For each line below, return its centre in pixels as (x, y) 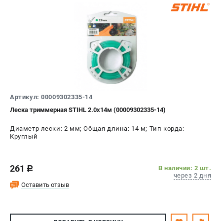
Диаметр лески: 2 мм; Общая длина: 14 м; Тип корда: (97, 128)
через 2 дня (192, 175)
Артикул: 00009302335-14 (51, 97)
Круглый (24, 136)
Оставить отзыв (45, 184)
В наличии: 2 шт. (185, 168)
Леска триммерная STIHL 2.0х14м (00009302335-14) (88, 110)
